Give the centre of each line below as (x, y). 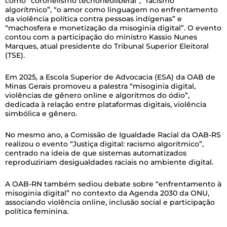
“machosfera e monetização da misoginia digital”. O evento (113, 28)
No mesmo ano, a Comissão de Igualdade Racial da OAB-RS (113, 135)
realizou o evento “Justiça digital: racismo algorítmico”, (104, 144)
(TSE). (16, 55)
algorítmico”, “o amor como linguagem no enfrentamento (111, 10)
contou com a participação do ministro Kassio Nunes (101, 37)
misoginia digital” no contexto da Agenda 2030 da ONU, (107, 193)
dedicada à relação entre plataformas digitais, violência (106, 104)
